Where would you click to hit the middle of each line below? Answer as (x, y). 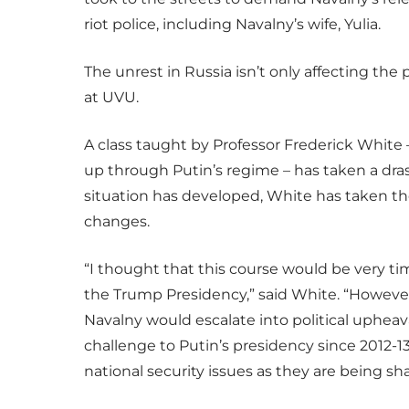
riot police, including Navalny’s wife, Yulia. (232, 24)
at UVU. (113, 97)
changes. (117, 221)
